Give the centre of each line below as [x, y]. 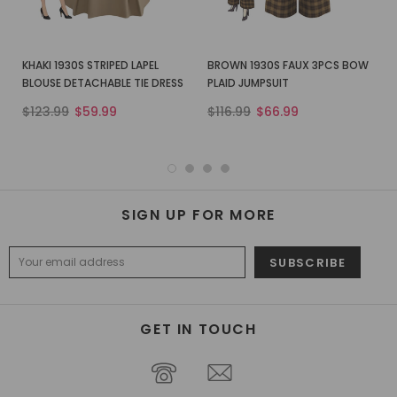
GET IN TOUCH [198, 329]
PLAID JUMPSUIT [248, 83]
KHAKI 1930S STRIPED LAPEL [90, 66]
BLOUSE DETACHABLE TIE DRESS [103, 83]
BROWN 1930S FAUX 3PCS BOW [288, 66]
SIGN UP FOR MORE [198, 214]
